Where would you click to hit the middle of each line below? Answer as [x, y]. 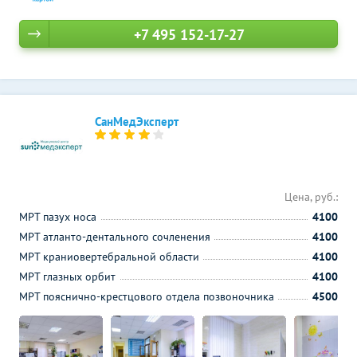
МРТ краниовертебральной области [109, 257]
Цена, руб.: [311, 197]
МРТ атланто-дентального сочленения [115, 237]
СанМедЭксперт [137, 122]
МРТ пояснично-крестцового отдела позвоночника [147, 296]
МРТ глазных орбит [67, 277]
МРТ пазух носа [58, 217]
